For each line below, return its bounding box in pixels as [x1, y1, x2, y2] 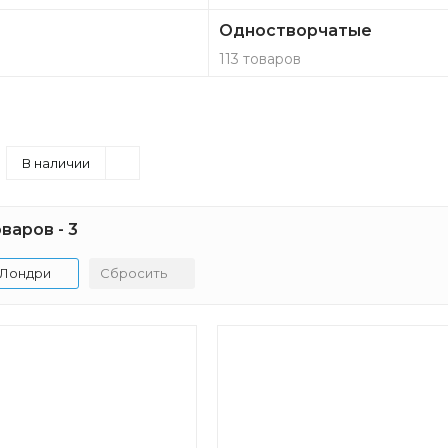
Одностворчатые [219, 21, 373, 40]
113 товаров [219, 50, 302, 68]
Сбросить [100, 265, 167, 281]
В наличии [22, 155, 90, 171]
